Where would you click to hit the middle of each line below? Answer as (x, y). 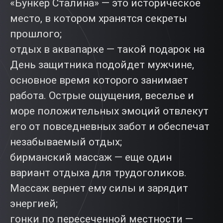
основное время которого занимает (99, 80)
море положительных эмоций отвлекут (109, 111)
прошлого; (36, 34)
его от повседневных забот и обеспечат (110, 126)
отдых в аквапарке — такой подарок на (107, 49)
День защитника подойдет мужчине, (102, 65)
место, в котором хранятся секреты (99, 18)
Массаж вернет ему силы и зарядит (99, 188)
